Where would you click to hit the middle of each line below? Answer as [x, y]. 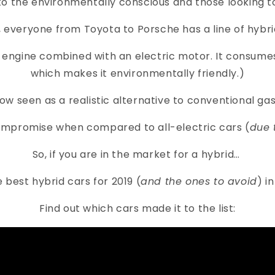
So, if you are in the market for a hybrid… [137, 155]
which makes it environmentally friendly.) [137, 74]
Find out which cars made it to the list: [137, 209]
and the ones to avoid [199, 182]
